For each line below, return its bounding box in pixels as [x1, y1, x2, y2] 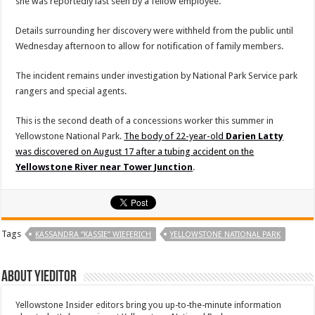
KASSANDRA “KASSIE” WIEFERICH [35, 229, 152, 239]
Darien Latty [226, 130, 284, 141]
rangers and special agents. [15, 85, 127, 96]
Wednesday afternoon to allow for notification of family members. [15, 40, 284, 51]
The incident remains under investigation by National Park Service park [15, 70, 298, 81]
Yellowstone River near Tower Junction [15, 161, 193, 172]
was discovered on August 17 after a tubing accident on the [15, 146, 255, 157]
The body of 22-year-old [124, 130, 226, 141]
